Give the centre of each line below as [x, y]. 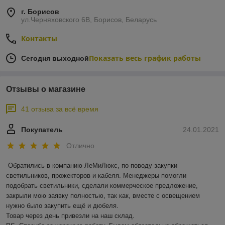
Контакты [39, 39]
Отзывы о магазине [46, 89]
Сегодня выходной [55, 59]
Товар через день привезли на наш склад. [71, 215]
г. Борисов [40, 12]
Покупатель [42, 130]
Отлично [80, 145]
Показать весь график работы [145, 58]
